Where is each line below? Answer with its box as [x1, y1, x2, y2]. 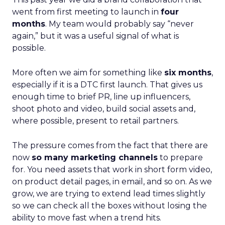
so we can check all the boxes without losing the [12, 201, 207, 210]
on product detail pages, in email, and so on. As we [12, 177, 212, 186]
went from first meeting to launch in [12, 7, 161, 17]
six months [164, 68, 211, 77]
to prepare [158, 153, 203, 162]
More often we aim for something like [12, 68, 164, 77]
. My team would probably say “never [45, 19, 194, 29]
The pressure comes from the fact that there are [12, 141, 208, 150]
